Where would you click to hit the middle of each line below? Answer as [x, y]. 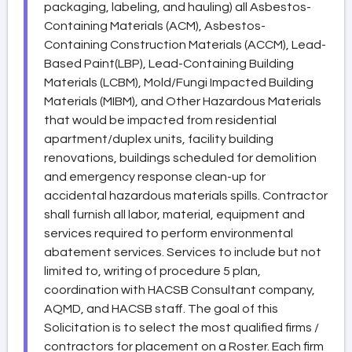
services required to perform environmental [169, 233]
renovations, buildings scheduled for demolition [180, 158]
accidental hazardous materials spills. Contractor [186, 195]
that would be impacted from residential [160, 120]
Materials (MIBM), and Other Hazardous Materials [183, 101]
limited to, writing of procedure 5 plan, [152, 271]
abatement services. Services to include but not [183, 252]
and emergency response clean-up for [155, 176]
